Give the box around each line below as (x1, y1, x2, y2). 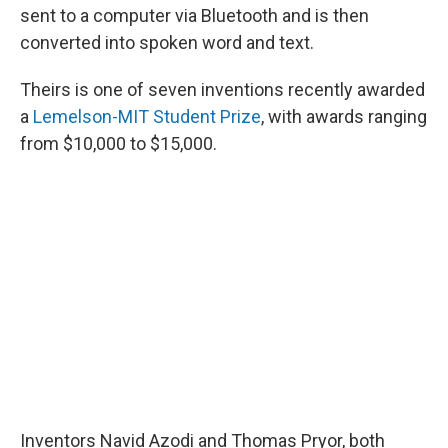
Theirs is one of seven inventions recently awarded (20, 79, 425, 101)
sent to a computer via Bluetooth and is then (20, 5, 369, 27)
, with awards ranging (261, 106, 427, 128)
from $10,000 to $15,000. (20, 133, 217, 155)
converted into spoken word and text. (20, 32, 314, 54)
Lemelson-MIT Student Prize (33, 106, 261, 128)
